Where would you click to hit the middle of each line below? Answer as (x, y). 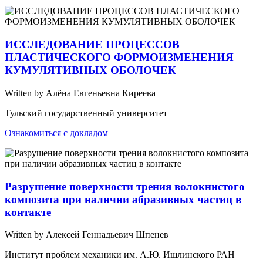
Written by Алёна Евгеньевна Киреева (80, 93)
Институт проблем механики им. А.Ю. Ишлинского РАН (120, 255)
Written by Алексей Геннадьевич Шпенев (87, 235)
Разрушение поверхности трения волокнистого (125, 186)
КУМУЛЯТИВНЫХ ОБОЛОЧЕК (90, 70)
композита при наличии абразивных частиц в (123, 199)
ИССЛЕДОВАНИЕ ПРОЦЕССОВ (92, 45)
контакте (28, 212)
